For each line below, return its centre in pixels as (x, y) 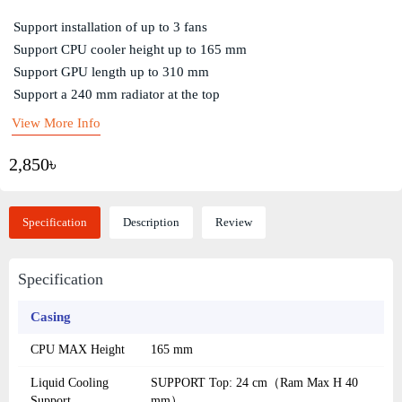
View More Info (56, 122)
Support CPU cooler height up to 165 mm (130, 49)
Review (234, 223)
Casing (51, 317)
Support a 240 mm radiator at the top (116, 94)
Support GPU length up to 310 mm (111, 71)
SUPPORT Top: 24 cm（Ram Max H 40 (254, 383)
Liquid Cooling (70, 383)
